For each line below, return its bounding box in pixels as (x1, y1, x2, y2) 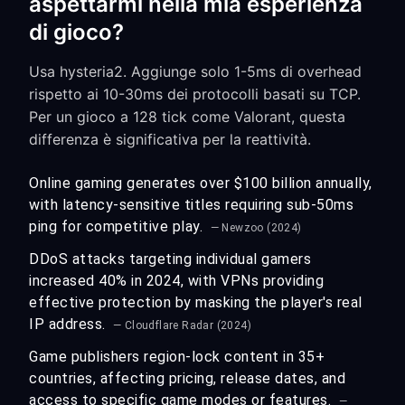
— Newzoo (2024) (210, 221, 302, 234)
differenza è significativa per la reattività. (29, 130, 311, 148)
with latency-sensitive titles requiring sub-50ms (29, 196, 353, 213)
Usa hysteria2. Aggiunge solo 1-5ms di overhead (29, 62, 362, 80)
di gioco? (29, 19, 124, 45)
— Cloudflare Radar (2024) (113, 319, 251, 332)
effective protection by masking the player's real (29, 294, 363, 311)
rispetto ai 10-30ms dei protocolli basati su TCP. (29, 85, 361, 103)
